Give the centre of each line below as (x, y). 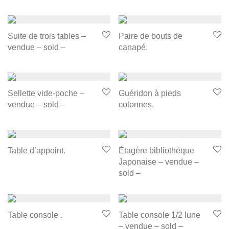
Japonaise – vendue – (159, 162)
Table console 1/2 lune (159, 215)
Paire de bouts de (151, 36)
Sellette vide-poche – (46, 94)
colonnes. (136, 105)
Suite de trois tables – (47, 36)
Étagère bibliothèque (156, 151)
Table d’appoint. (37, 151)
